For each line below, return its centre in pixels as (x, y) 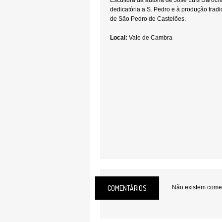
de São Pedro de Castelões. (148, 19)
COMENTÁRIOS (127, 188)
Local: (119, 38)
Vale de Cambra (150, 38)
